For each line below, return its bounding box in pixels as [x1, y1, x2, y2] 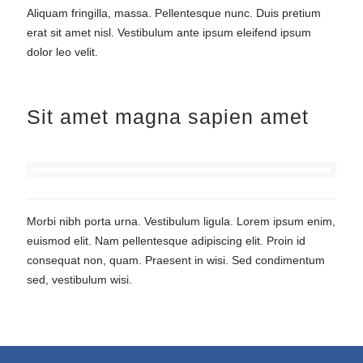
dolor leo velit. [27, 45, 98, 58]
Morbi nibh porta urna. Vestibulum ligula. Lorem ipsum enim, [27, 215, 335, 228]
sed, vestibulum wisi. [27, 273, 132, 286]
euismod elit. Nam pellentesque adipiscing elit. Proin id [27, 234, 305, 247]
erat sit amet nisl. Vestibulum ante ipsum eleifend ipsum [27, 26, 311, 39]
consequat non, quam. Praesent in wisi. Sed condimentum [27, 254, 325, 267]
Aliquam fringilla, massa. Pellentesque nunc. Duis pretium [27, 6, 321, 19]
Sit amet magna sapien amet [27, 105, 309, 128]
